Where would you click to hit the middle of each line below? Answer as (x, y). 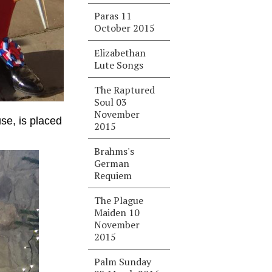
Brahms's (114, 151)
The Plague (119, 200)
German (112, 163)
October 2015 (125, 28)
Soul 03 (111, 102)
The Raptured (125, 90)
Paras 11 (113, 16)
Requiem (113, 175)
